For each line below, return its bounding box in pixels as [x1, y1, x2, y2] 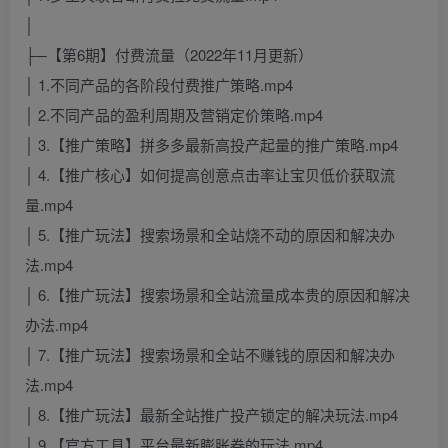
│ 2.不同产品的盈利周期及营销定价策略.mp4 [25, 104, 323, 126]
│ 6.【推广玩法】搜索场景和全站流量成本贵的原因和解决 [25, 284, 410, 306]
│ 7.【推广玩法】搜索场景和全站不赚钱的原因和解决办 [25, 344, 395, 366]
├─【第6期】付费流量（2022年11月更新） [25, 44, 313, 66]
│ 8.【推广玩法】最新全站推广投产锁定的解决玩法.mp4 [25, 404, 398, 426]
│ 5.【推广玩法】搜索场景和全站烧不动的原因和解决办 [25, 224, 395, 246]
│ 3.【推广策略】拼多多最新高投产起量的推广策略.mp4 [25, 134, 398, 156]
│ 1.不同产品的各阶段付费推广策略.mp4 [25, 74, 293, 96]
